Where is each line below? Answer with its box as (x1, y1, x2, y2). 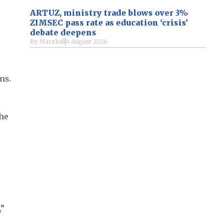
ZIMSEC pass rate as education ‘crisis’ (29, 17, 188, 27)
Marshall (39, 37, 65, 45)
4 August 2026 (65, 37, 108, 45)
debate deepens (29, 27, 96, 37)
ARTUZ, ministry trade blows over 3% (29, 7, 188, 18)
